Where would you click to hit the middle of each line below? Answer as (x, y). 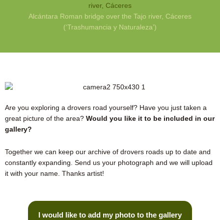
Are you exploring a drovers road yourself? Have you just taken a (106, 108)
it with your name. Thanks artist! (55, 173)
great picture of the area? (45, 119)
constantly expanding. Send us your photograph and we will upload (109, 163)
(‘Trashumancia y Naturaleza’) (110, 27)
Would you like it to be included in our (150, 119)
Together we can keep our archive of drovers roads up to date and (108, 152)
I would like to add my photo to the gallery (110, 215)
